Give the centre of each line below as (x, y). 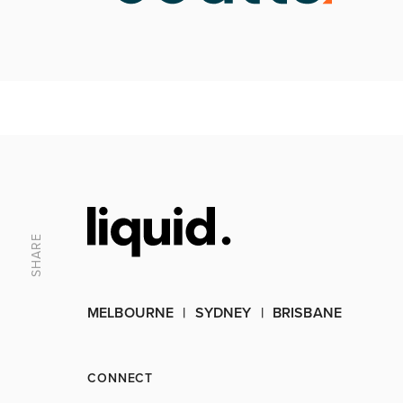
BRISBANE (307, 313)
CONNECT (121, 379)
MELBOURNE (131, 313)
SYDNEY (223, 313)
